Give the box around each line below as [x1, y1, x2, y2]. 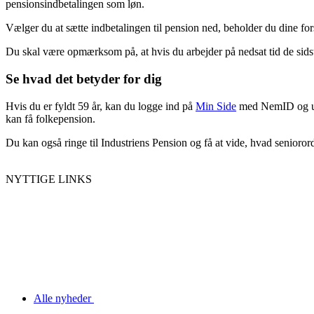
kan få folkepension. [6, 112, 95, 125]
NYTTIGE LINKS [6, 172, 92, 185]
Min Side [196, 100, 236, 112]
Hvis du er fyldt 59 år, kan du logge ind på [6, 100, 196, 112]
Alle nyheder [34, 292, 94, 304]
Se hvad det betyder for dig [6, 71, 162, 86]
